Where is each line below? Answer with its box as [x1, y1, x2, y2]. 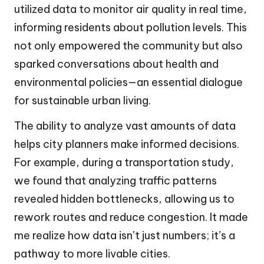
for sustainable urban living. [14, 94, 151, 108]
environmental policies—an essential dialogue [14, 75, 243, 90]
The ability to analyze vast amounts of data [14, 119, 236, 133]
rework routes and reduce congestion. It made [14, 210, 248, 225]
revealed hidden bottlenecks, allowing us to [14, 192, 235, 206]
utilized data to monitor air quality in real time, [14, 2, 247, 16]
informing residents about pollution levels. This [14, 21, 247, 35]
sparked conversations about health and [14, 57, 219, 71]
